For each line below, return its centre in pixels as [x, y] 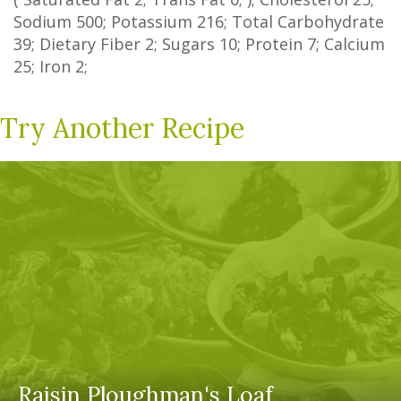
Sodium [45, 21]
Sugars [188, 44]
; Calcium [350, 44]
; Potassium [150, 21]
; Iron [53, 66]
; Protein [272, 44]
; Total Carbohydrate [304, 21]
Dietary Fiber [90, 44]
